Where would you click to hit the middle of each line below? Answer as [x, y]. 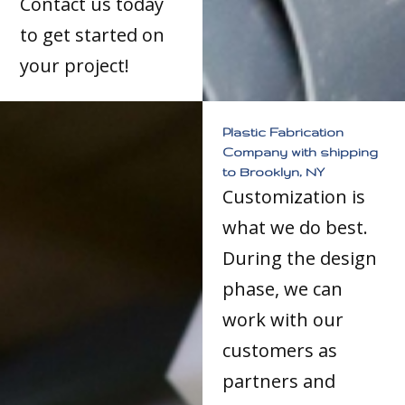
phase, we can [283, 288]
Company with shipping [301, 151]
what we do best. [296, 227]
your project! [75, 65]
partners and [279, 381]
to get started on [93, 34]
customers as [280, 350]
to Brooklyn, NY [274, 171]
